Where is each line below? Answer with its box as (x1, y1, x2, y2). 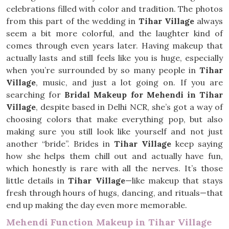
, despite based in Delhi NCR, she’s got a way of (36, 102, 223, 112)
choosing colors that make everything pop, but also (6, 114, 223, 124)
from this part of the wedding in (6, 16, 139, 26)
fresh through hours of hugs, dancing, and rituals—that (6, 188, 223, 198)
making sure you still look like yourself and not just (6, 126, 223, 136)
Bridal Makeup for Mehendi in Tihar (64, 89, 223, 100)
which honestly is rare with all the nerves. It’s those (6, 163, 223, 173)
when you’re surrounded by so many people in (6, 65, 199, 75)
